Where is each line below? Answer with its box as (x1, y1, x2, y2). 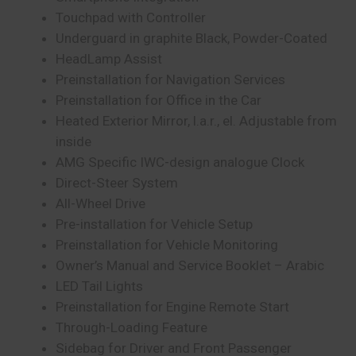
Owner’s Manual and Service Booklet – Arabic (55, 257, 324, 273)
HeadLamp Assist (55, 50, 162, 67)
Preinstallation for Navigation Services (55, 71, 285, 87)
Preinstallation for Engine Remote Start (55, 298, 289, 315)
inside (55, 133, 91, 149)
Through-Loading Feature (55, 319, 207, 335)
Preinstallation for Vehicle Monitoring (55, 236, 278, 253)
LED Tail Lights (55, 277, 143, 294)
